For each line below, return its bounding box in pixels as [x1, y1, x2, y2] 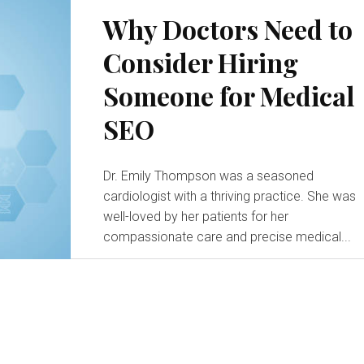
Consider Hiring [103, 45, 299, 80]
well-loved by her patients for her [103, 209, 289, 225]
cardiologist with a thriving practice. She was [103, 188, 357, 205]
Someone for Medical [103, 78, 355, 114]
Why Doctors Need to [103, 11, 353, 47]
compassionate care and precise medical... [103, 229, 352, 245]
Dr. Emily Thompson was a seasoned [103, 168, 314, 184]
